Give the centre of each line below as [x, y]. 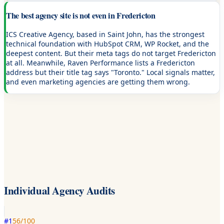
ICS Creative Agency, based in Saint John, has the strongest [105, 34]
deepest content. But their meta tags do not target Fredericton [111, 53]
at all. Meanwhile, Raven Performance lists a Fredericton [100, 63]
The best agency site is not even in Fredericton [81, 15]
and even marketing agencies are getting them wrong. [98, 82]
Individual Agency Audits [59, 190]
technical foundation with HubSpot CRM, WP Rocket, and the [107, 44]
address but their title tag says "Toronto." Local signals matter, [110, 72]
